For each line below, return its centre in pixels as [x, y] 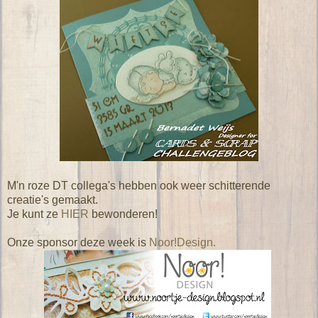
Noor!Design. [182, 242]
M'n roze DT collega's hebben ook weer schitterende [139, 185]
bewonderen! [123, 214]
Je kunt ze [34, 214]
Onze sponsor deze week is [78, 242]
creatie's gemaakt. [53, 199]
